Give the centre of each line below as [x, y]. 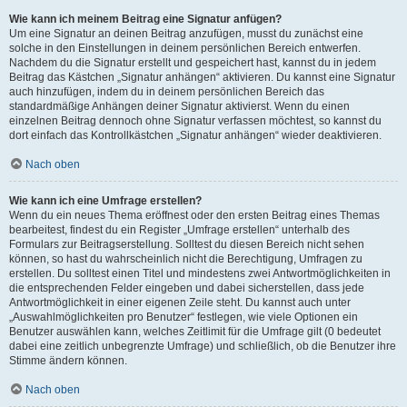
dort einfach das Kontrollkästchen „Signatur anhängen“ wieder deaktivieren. [195, 135]
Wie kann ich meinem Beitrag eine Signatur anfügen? [145, 19]
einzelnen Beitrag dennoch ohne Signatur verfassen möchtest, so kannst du [195, 121]
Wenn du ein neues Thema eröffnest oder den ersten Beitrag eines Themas [194, 215]
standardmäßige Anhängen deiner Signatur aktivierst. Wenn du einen [179, 106]
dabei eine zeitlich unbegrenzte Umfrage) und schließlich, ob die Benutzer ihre [203, 346]
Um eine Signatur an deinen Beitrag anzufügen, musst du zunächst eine [186, 34]
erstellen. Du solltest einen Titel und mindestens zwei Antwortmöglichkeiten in [200, 273]
